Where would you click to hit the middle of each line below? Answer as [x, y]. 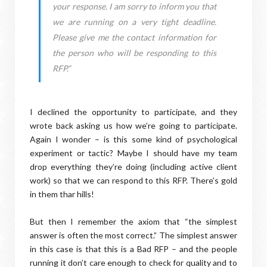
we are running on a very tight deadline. [134, 22]
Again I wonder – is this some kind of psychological [133, 139]
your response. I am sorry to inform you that [134, 6]
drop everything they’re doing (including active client [133, 167]
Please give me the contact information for [134, 37]
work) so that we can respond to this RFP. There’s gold [133, 180]
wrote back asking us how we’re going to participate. [133, 125]
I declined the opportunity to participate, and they [133, 112]
